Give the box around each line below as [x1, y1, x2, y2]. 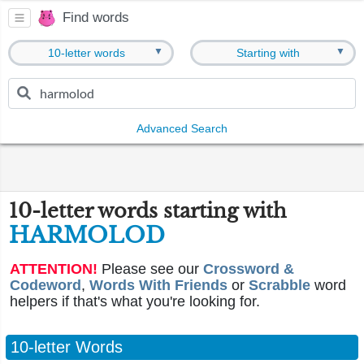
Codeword [10, 277, 81, 293]
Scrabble [249, 277, 310, 293]
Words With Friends [89, 277, 227, 293]
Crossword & [203, 261, 294, 277]
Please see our [97, 261, 203, 277]
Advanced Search [136, 122, 227, 135]
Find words [63, 10, 129, 26]
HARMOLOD [9, 222, 165, 249]
